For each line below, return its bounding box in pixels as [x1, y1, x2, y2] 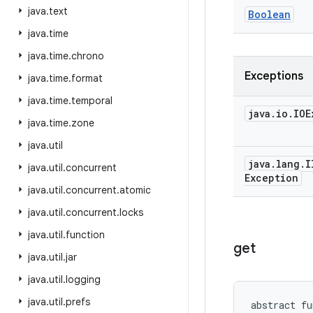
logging [66, 273, 101, 286]
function [66, 228, 105, 241]
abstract [251, 298, 296, 312]
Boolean [248, 8, 291, 21]
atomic [119, 184, 151, 196]
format [71, 72, 103, 85]
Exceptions [245, 69, 303, 83]
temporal [71, 94, 112, 107]
